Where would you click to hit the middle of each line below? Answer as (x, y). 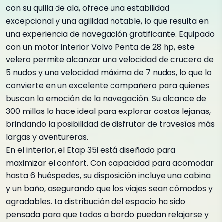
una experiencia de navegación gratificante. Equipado (110, 34)
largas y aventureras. (47, 137)
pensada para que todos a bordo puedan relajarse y (107, 214)
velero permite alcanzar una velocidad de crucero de (110, 60)
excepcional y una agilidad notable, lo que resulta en (107, 21)
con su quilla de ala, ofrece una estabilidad (88, 8)
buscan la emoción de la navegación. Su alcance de (106, 98)
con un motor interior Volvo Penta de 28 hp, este (100, 47)
